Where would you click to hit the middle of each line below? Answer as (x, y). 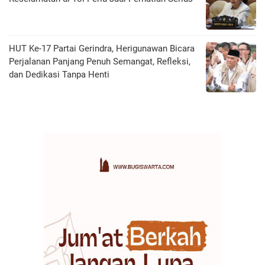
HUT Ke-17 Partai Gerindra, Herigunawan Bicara (102, 49)
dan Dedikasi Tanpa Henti (59, 75)
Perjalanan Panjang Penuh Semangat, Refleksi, (100, 62)
